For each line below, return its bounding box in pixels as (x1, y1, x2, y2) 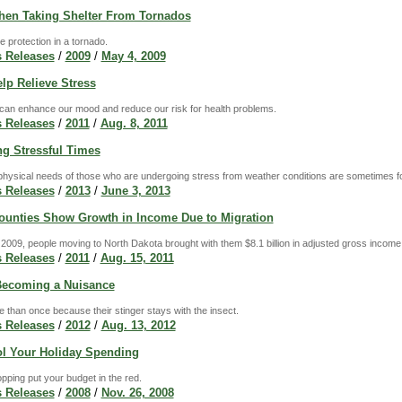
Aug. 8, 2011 (100, 116, 168, 130)
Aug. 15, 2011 (100, 250, 174, 265)
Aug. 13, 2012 (100, 318, 176, 332)
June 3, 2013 (100, 183, 170, 197)
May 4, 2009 (100, 48, 166, 63)
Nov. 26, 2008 (100, 385, 174, 399)
